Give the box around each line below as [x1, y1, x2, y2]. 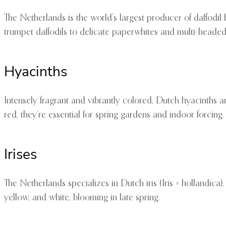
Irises [4, 145, 37, 164]
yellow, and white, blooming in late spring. [4, 193, 160, 203]
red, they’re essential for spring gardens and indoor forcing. [4, 110, 224, 120]
